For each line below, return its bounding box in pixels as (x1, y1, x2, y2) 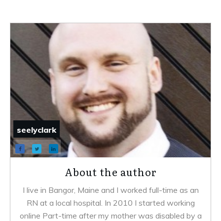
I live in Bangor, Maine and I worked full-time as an (22, 185, 199, 195)
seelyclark (17, 125, 56, 135)
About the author (64, 164, 157, 179)
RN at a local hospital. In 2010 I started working (26, 198, 195, 208)
